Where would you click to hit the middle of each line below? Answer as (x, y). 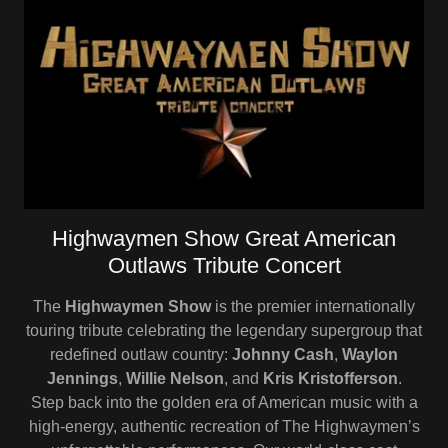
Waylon (370, 354)
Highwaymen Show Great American (224, 238)
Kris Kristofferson (330, 378)
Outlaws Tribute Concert (224, 265)
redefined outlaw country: (141, 354)
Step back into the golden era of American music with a (224, 402)
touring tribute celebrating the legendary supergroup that (224, 330)
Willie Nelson (174, 378)
